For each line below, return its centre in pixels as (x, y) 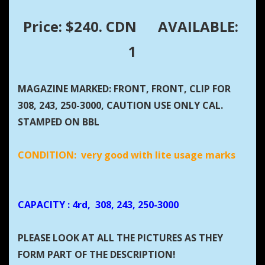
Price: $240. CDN (80, 27)
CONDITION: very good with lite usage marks (128, 155)
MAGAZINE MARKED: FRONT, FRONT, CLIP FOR (124, 89)
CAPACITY (41, 205)
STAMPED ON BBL (59, 122)
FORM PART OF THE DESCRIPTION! (97, 255)
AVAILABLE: (200, 27)
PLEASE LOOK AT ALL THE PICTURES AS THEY (120, 238)
